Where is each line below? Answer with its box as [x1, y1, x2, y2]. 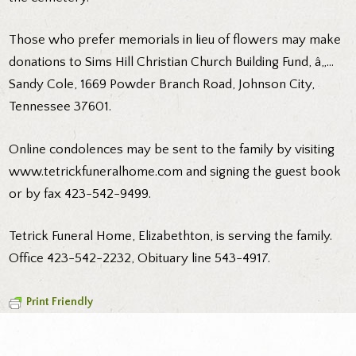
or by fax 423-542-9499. [9, 186, 152, 201]
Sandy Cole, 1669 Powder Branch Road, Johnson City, [9, 77, 315, 92]
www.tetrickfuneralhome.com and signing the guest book [9, 164, 342, 179]
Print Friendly [26, 295, 94, 308]
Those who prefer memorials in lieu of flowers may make [9, 33, 342, 48]
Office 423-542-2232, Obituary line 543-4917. [9, 251, 271, 266]
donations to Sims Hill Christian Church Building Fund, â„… [9, 55, 335, 70]
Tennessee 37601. [9, 99, 112, 114]
